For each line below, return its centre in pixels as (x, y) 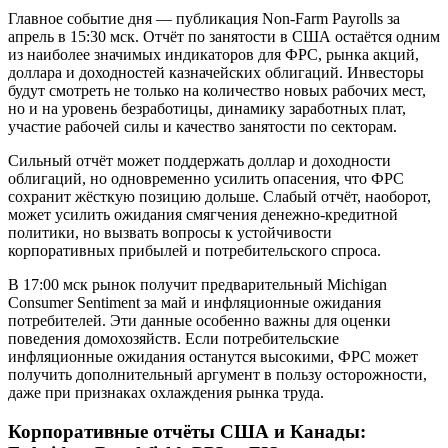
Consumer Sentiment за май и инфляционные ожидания (194, 303)
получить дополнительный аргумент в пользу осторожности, (217, 375)
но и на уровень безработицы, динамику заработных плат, (207, 109)
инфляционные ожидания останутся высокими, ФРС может (213, 357)
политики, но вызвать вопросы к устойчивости (170, 233)
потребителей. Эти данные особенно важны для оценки (199, 321)
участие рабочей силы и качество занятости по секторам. (202, 127)
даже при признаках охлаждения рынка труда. (166, 393)
